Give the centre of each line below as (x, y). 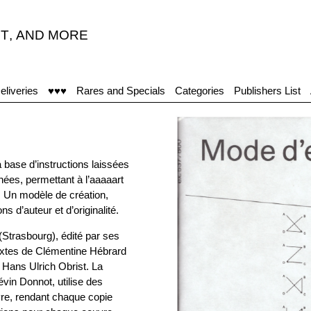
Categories (200, 91)
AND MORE (52, 35)
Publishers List (267, 91)
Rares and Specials (121, 91)
